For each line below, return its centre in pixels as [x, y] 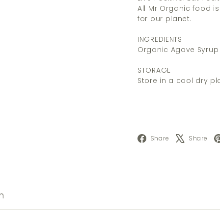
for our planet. [165, 19]
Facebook [194, 137]
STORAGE [154, 70]
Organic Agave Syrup [178, 50]
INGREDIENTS [160, 39]
